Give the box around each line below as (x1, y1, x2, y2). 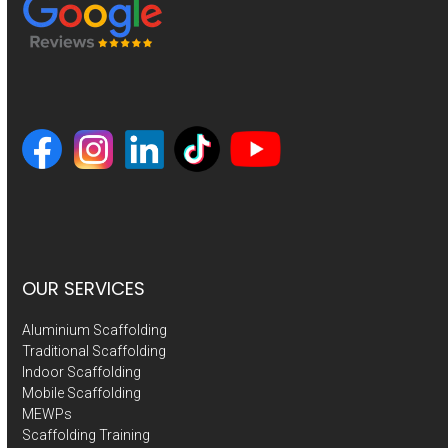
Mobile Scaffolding (22, 385, 142, 402)
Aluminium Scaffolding (22, 322, 168, 339)
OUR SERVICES (22, 276, 146, 302)
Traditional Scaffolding (22, 343, 167, 360)
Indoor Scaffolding (22, 364, 142, 381)
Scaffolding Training (22, 427, 151, 444)
